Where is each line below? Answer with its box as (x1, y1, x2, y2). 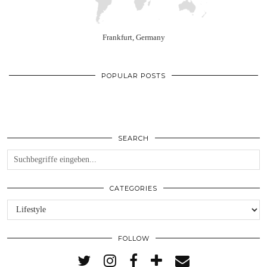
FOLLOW (117, 234, 150, 243)
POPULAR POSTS (101, 71, 166, 80)
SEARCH (118, 133, 149, 142)
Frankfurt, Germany (102, 32, 165, 42)
